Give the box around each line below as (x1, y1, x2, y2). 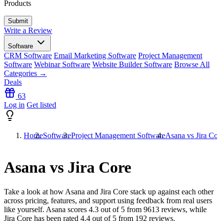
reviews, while (159, 205, 207, 214)
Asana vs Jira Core (4, 158, 131, 177)
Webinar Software (34, 60, 90, 69)
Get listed (27, 101, 56, 109)
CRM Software (4, 51, 52, 60)
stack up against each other (128, 187, 214, 196)
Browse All (174, 60, 210, 69)
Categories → (4, 69, 47, 77)
